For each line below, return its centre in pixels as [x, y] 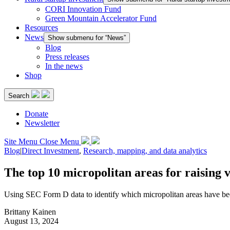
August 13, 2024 [31, 221]
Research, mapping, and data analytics [145, 150]
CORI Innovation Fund [83, 9]
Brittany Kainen [30, 212]
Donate [36, 113]
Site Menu [21, 141]
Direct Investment [50, 150]
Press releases [67, 56]
